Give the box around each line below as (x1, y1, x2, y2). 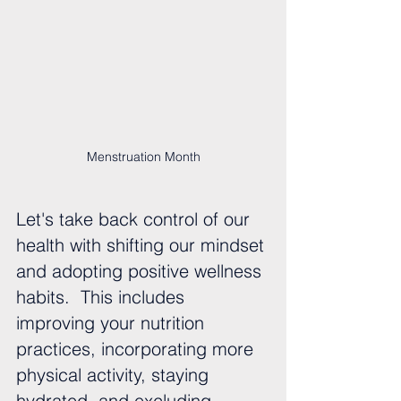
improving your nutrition (16, 311, 209, 335)
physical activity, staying (16, 363, 214, 387)
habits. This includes (16, 286, 190, 309)
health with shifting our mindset (16, 234, 269, 257)
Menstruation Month (86, 149, 200, 166)
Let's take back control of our (16, 208, 255, 231)
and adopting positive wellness (16, 260, 267, 283)
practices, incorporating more (16, 337, 259, 361)
